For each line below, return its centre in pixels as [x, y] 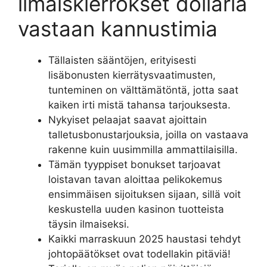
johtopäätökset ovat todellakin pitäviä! [139, 254]
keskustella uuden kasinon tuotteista [136, 209]
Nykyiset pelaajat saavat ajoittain [128, 120]
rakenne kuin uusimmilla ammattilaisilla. [143, 150]
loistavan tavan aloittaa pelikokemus [135, 179]
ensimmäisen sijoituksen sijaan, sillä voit [145, 194]
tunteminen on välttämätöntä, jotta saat [143, 90]
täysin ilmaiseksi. [89, 224]
